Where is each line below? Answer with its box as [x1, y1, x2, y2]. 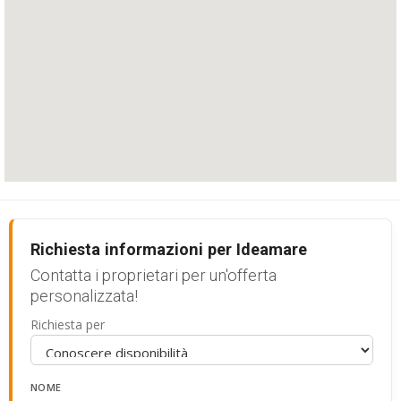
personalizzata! [30, 286, 138, 305]
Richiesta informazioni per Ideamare [30, 240, 307, 259]
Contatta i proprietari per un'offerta [30, 266, 277, 285]
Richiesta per [30, 316, 105, 333]
